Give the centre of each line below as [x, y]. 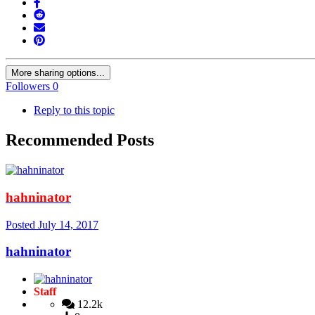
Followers [28, 86]
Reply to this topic [74, 110]
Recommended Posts [80, 140]
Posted [22, 224]
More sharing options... [58, 73]
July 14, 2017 [68, 224]
